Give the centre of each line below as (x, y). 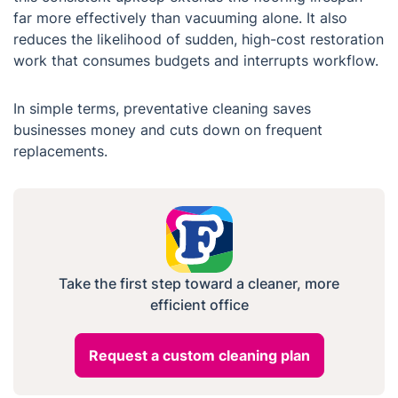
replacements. (60, 151)
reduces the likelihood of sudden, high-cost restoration (199, 40)
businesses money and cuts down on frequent (168, 130)
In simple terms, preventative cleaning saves (162, 109)
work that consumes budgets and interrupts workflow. (196, 61)
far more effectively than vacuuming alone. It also (180, 18)
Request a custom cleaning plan (199, 356)
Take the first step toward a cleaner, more (199, 284)
